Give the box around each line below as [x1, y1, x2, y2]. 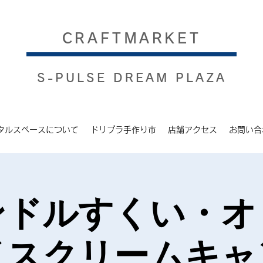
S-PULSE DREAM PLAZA [36, 72, 227, 83]
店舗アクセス [168, 126, 217, 134]
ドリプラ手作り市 [90, 126, 156, 134]
